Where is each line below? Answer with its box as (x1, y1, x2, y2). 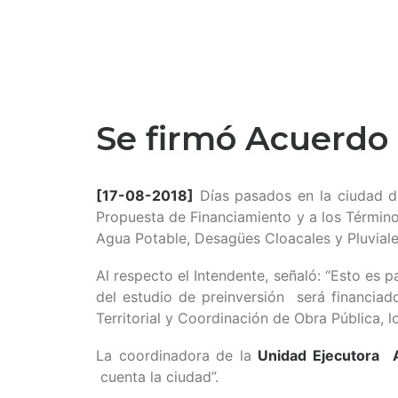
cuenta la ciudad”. (96, 367, 219, 386)
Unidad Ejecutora (258, 346, 380, 364)
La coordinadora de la (96, 346, 259, 364)
